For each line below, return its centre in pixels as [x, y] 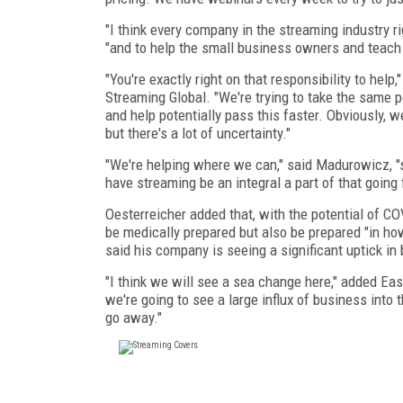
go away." [134, 317]
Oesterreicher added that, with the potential [234, 214]
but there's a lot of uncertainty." [198, 133]
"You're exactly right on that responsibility [228, 79]
